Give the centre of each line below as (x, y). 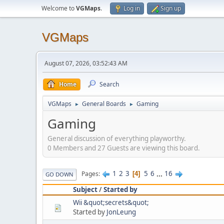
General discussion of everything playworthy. (117, 138)
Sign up (171, 8)
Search (109, 84)
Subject (85, 189)
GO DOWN (59, 174)
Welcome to (59, 8)
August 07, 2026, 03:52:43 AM (86, 63)
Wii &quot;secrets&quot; (111, 202)
